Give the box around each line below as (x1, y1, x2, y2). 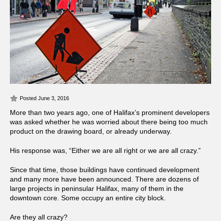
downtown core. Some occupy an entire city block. (10, 194, 166, 202)
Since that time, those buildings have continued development (10, 166, 199, 174)
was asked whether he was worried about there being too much (10, 118, 208, 126)
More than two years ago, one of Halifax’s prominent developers (10, 109, 210, 117)
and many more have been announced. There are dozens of (10, 175, 199, 184)
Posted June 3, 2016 (20, 95, 69, 102)
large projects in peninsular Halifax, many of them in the (10, 184, 184, 193)
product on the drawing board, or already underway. (10, 127, 172, 136)
